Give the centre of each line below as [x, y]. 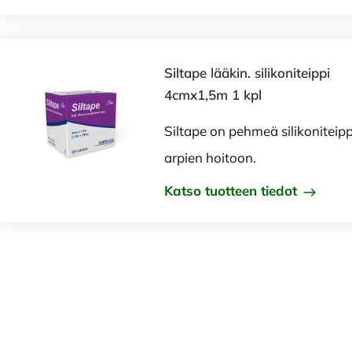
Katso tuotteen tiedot [233, 191]
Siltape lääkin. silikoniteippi [247, 73]
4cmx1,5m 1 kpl [213, 95]
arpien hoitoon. [210, 158]
